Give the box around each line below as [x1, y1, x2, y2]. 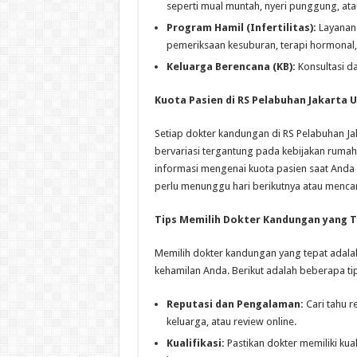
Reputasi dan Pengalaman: [166, 297, 304, 310]
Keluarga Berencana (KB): [166, 60, 296, 73]
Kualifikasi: [166, 336, 225, 349]
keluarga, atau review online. [166, 315, 296, 328]
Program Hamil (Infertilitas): [166, 21, 316, 33]
